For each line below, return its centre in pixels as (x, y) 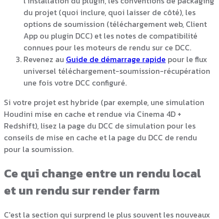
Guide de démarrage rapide (116, 59)
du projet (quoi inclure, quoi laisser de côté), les (109, 12)
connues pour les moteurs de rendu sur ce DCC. (107, 47)
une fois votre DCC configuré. (75, 82)
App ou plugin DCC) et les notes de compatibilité (110, 35)
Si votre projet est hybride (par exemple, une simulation (104, 102)
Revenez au (45, 59)
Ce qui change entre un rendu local (102, 173)
